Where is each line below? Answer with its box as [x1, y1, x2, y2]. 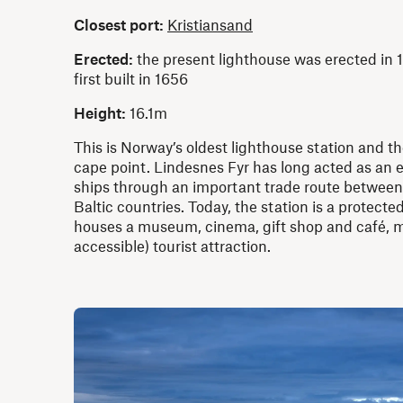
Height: [74, 103, 126, 121]
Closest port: [74, 14, 164, 33]
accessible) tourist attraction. [74, 236, 271, 255]
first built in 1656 [74, 68, 188, 87]
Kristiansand [167, 14, 253, 33]
